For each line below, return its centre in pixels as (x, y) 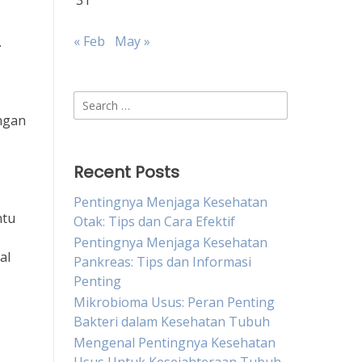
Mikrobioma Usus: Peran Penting (174, 302)
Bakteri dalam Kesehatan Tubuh (172, 322)
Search (93, 100)
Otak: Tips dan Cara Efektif (154, 221)
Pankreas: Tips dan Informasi (162, 262)
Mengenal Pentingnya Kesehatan (175, 343)
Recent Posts (126, 172)
